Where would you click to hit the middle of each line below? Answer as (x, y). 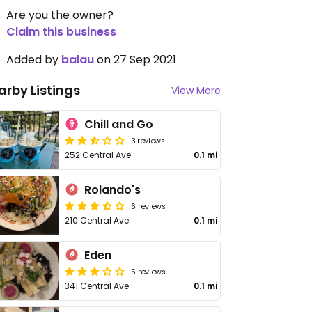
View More (196, 91)
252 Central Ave (98, 155)
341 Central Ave (97, 286)
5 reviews (149, 271)
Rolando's (113, 190)
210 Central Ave (97, 220)
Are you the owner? (60, 15)
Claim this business (61, 32)
